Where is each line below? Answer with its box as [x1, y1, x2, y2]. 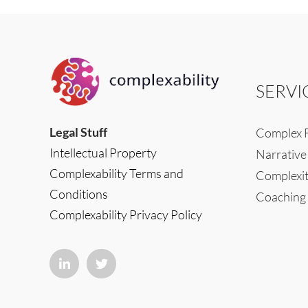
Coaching [256, 189, 306, 204]
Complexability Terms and [49, 165, 184, 181]
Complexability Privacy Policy [49, 206, 202, 222]
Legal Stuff [49, 124, 107, 140]
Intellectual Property [49, 144, 157, 160]
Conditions [49, 186, 108, 201]
